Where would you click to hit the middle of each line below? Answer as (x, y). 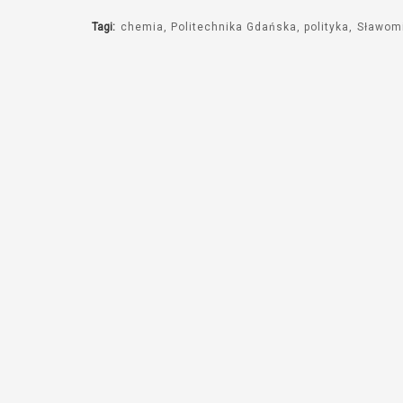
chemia (142, 27)
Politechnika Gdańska (234, 27)
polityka (327, 27)
